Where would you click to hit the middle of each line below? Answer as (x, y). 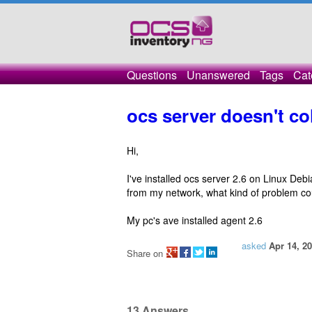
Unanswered (218, 75)
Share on (145, 253)
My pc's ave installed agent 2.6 (195, 220)
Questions (152, 75)
